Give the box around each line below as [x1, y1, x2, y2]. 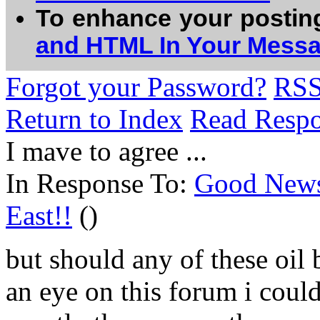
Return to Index [6, 104, 183, 134]
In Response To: [6, 168, 194, 199]
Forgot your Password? [6, 71, 266, 102]
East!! [6, 200, 72, 231]
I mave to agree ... [6, 136, 207, 166]
